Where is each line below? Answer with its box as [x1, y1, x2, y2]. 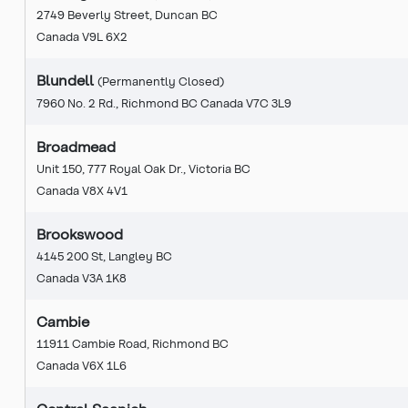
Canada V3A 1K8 [36, 270, 127, 284]
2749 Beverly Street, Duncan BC [36, 6, 218, 21]
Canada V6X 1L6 [36, 357, 127, 372]
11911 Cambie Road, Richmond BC [36, 335, 229, 350]
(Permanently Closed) [97, 73, 224, 87]
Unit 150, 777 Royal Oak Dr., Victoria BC [36, 160, 250, 175]
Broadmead [36, 137, 116, 155]
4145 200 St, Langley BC [36, 248, 172, 262]
